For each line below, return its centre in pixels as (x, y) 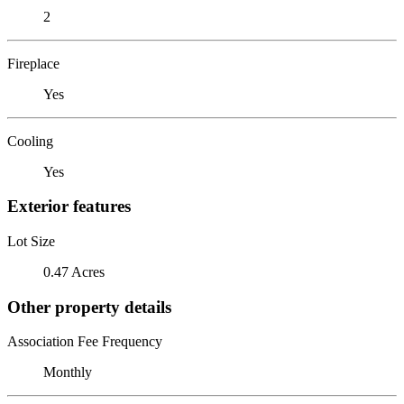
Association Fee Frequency (85, 342)
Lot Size (31, 241)
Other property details (89, 307)
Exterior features (69, 207)
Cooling (30, 141)
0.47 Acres (74, 271)
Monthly (68, 372)
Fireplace (33, 63)
